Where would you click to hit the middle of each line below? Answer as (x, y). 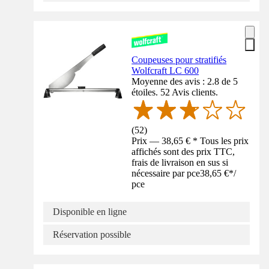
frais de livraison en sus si (180, 162)
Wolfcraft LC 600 (165, 71)
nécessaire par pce (166, 173)
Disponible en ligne (90, 211)
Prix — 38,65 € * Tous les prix (190, 141)
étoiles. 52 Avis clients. (175, 92)
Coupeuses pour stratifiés (179, 60)
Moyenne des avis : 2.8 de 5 (185, 81)
